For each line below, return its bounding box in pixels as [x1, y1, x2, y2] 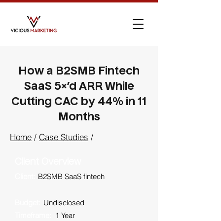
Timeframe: [15, 211, 51, 220]
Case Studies [39, 132, 88, 142]
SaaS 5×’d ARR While [24, 81, 134, 92]
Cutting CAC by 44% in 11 [11, 97, 147, 108]
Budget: [15, 198, 40, 207]
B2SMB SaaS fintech [38, 172, 105, 181]
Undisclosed [43, 198, 84, 207]
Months [58, 112, 100, 123]
